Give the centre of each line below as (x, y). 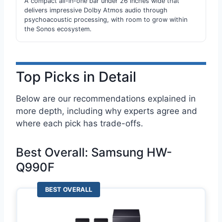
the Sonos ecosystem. (58, 29)
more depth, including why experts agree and (107, 111)
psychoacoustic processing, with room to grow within (106, 19)
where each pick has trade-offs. (80, 123)
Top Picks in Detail (76, 77)
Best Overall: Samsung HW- (94, 153)
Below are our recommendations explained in (106, 98)
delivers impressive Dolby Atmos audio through (96, 10)
